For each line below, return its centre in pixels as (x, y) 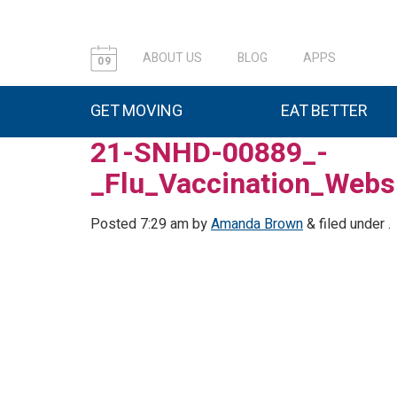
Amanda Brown (257, 224)
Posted (115, 224)
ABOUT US (172, 58)
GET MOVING (136, 111)
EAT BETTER (324, 111)
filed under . (353, 224)
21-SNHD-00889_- (209, 153)
